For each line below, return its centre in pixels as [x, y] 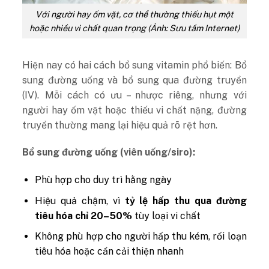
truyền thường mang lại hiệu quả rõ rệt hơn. [120, 125]
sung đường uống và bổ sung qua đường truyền [134, 80]
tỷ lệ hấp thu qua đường [186, 201]
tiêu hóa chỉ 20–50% [84, 216]
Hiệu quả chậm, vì [80, 201]
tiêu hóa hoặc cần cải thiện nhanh [110, 252]
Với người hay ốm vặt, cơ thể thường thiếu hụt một [134, 14]
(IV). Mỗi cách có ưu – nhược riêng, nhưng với [134, 95]
